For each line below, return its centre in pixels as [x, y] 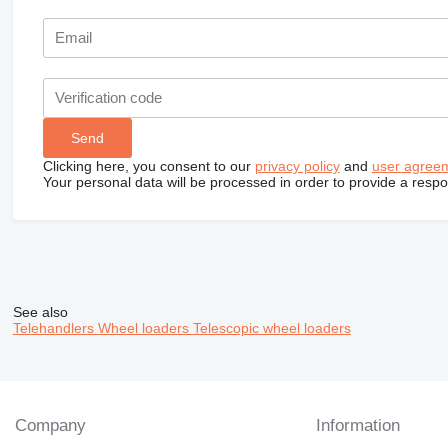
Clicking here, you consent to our [148, 165]
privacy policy [297, 165]
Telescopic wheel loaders [271, 327]
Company [50, 425]
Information [358, 425]
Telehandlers [55, 327]
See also [40, 311]
